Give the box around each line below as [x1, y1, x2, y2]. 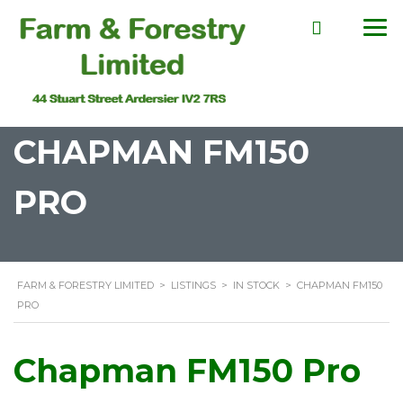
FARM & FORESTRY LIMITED [17, 278, 154, 291]
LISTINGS [171, 278, 216, 291]
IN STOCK [233, 278, 280, 291]
